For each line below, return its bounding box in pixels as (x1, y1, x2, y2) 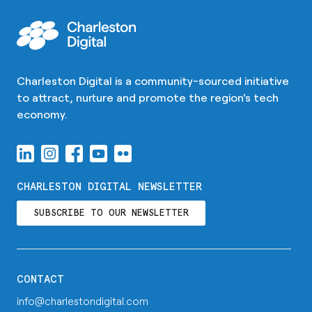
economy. (17, 107, 68, 120)
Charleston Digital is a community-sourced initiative (17, 74, 289, 87)
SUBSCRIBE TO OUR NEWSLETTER (33, 208, 189, 218)
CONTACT (17, 274, 64, 285)
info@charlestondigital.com (17, 295, 148, 307)
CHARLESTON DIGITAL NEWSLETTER (17, 182, 202, 192)
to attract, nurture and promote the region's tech (17, 91, 279, 104)
